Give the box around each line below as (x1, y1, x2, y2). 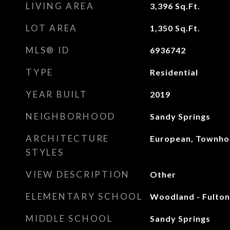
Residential (149, 67, 198, 77)
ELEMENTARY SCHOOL (26, 191, 143, 202)
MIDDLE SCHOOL (26, 213, 113, 224)
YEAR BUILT (26, 89, 88, 100)
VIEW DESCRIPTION (26, 169, 130, 180)
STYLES (26, 147, 64, 158)
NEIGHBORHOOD (26, 111, 116, 122)
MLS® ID (26, 45, 70, 55)
